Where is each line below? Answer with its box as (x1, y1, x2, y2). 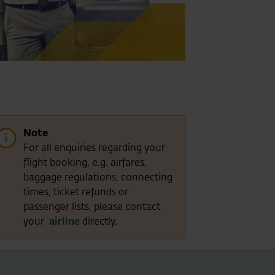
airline (48, 214, 80, 228)
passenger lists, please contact (23, 199, 160, 213)
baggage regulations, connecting (23, 170, 172, 184)
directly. (79, 214, 117, 228)
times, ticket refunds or (23, 185, 128, 198)
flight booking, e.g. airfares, (23, 155, 147, 169)
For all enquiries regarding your (23, 141, 165, 154)
